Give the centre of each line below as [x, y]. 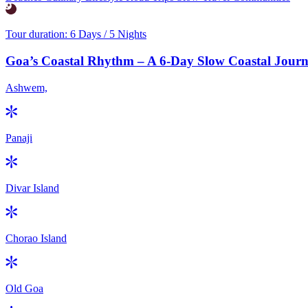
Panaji [19, 137]
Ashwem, [26, 87]
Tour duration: [38, 34]
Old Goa [24, 288]
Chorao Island [36, 238]
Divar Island [32, 188]
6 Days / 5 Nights [108, 34]
